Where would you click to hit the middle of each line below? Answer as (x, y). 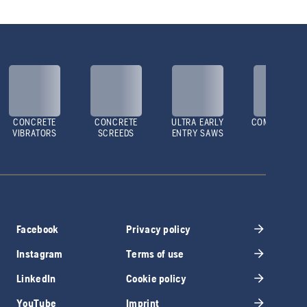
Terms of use (155, 254)
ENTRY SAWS (198, 133)
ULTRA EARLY (198, 122)
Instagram (40, 254)
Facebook (38, 229)
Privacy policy (159, 229)
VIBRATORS (35, 133)
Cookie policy (156, 278)
